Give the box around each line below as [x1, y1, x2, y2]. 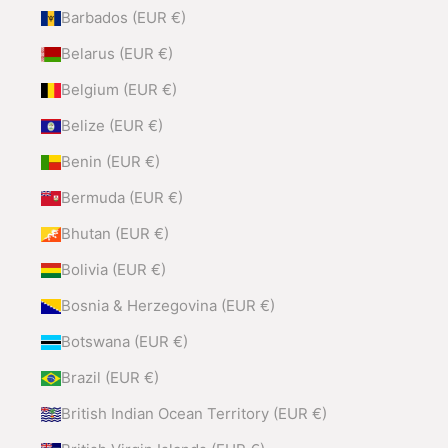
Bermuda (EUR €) [60, 188, 183, 208]
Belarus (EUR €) [60, 44, 173, 64]
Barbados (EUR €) [60, 8, 186, 28]
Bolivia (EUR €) [60, 260, 166, 280]
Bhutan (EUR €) [60, 224, 169, 244]
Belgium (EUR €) [60, 80, 177, 100]
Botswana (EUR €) [60, 332, 188, 352]
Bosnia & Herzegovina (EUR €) [60, 296, 275, 316]
